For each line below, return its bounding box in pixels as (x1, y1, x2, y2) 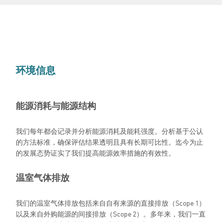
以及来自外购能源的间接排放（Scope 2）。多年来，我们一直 (16, 209, 206, 219)
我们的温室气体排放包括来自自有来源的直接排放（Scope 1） (16, 198, 206, 208)
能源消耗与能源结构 (16, 100, 96, 111)
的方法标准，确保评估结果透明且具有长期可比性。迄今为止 (16, 137, 203, 147)
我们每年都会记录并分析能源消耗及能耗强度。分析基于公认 (16, 126, 203, 136)
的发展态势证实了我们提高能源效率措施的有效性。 (16, 148, 175, 158)
